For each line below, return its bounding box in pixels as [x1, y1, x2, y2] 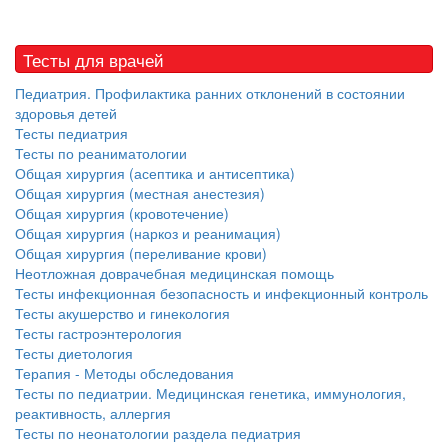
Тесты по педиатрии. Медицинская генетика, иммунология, [15, 383, 406, 403]
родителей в [244, 18, 335, 41]
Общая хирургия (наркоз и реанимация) [15, 223, 281, 243]
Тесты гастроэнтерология [15, 323, 182, 343]
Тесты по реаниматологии [15, 143, 187, 163]
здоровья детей [15, 103, 117, 123]
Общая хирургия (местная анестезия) [15, 183, 265, 203]
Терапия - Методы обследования [15, 363, 234, 383]
